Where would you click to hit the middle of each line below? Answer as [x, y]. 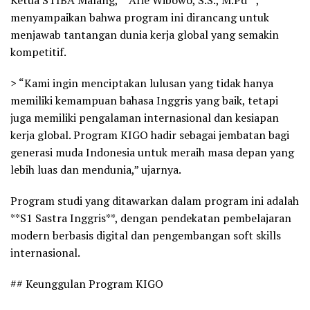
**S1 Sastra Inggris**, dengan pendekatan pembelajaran [151, 218]
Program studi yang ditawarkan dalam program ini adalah [155, 200]
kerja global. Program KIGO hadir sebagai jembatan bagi [150, 135]
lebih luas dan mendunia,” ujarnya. [96, 169]
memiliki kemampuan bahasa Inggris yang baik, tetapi [144, 100]
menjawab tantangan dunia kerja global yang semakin [145, 34]
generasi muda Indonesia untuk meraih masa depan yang [152, 152]
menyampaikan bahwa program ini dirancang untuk [140, 17]
